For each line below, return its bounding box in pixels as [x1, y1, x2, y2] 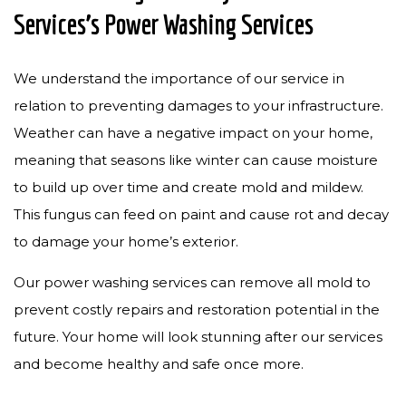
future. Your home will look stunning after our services [14, 328, 382, 345]
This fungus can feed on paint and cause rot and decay [14, 206, 389, 223]
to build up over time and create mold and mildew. [14, 179, 363, 196]
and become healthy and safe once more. [14, 355, 304, 372]
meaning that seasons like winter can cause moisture [14, 151, 378, 169]
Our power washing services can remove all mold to [14, 274, 371, 291]
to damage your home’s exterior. [14, 233, 238, 250]
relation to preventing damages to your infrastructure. [14, 97, 383, 114]
